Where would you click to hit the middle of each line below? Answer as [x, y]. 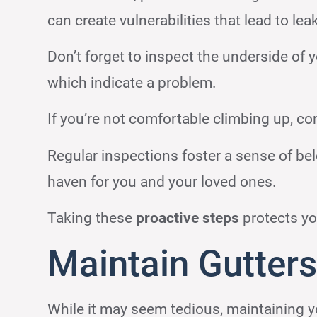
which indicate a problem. [132, 82]
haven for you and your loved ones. [162, 181]
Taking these [92, 218]
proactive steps [188, 218]
